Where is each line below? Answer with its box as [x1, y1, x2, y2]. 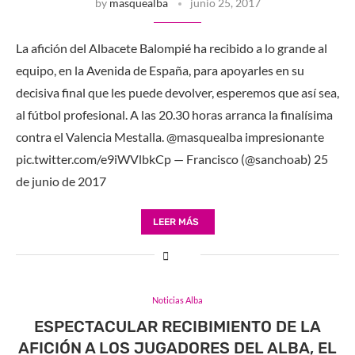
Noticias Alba [152, 294, 203, 305]
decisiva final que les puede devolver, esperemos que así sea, [16, 84, 339, 100]
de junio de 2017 [16, 173, 106, 189]
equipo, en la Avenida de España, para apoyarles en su [16, 62, 304, 78]
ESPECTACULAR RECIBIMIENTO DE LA [34, 316, 321, 336]
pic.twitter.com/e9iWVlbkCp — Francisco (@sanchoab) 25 [16, 151, 328, 166]
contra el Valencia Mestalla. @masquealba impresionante [16, 128, 324, 144]
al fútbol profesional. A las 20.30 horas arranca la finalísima [16, 106, 333, 122]
